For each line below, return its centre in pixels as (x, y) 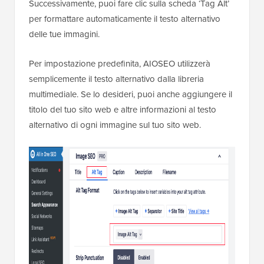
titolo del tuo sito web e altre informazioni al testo (123, 110)
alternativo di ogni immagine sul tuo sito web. (115, 125)
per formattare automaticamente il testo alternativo (125, 19)
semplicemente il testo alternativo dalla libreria (116, 79)
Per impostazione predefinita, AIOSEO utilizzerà (120, 64)
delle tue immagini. (64, 34)
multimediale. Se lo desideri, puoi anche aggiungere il (131, 94)
